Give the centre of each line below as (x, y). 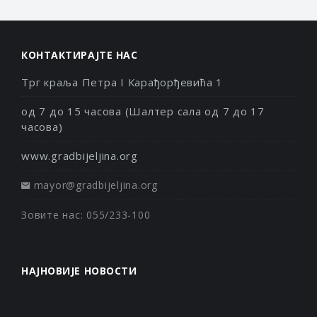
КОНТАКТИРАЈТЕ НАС (80, 55)
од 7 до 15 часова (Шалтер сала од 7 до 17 (143, 111)
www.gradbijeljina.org (80, 156)
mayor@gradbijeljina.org (96, 185)
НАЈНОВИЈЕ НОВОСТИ (79, 271)
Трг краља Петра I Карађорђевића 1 (122, 82)
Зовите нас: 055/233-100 (86, 215)
